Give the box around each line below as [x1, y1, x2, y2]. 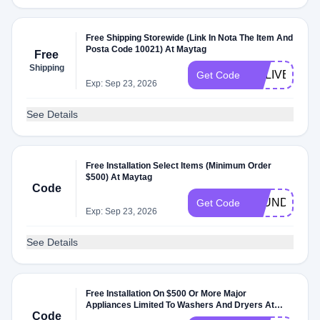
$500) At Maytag [86, 172, 153, 182]
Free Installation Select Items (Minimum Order [86, 161, 272, 171]
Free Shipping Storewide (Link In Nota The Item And [86, 33, 294, 43]
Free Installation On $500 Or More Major [86, 289, 247, 299]
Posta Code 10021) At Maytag [86, 44, 207, 54]
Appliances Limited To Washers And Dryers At [86, 300, 275, 310]
